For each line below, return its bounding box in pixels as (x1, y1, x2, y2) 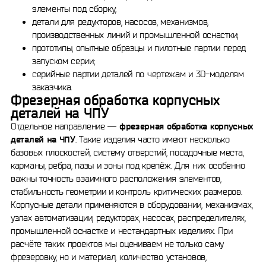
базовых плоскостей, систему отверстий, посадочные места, (11, 147, 244, 157)
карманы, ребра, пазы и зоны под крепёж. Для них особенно (11, 160, 245, 170)
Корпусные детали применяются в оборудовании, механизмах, (11, 199, 253, 210)
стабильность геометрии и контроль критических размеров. (11, 186, 242, 197)
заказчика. (32, 82, 72, 92)
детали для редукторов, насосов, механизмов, (32, 17, 209, 27)
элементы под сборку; (32, 4, 116, 14)
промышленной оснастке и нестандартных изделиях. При (11, 226, 233, 236)
